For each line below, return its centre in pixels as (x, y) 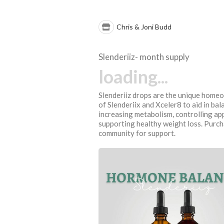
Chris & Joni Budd (144, 27)
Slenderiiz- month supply (144, 57)
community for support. (137, 133)
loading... (133, 76)
